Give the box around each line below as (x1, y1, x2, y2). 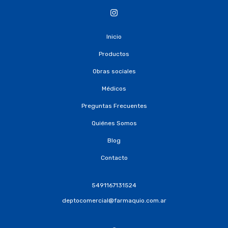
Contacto (100, 154, 128, 161)
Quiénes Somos (91, 120, 137, 127)
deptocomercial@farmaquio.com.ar (62, 197, 166, 204)
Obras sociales (92, 68, 136, 75)
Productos (99, 50, 129, 58)
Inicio (106, 33, 122, 40)
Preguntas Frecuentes (81, 102, 147, 109)
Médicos (102, 85, 126, 92)
